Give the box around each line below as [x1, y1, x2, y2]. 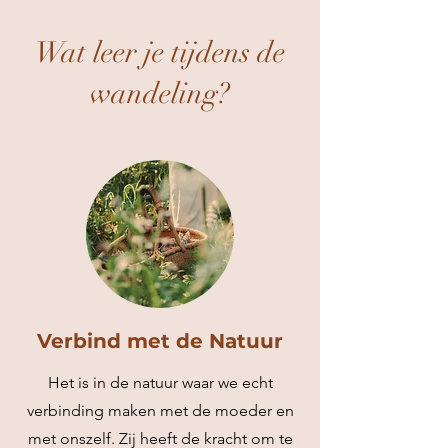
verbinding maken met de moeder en [26, 401, 294, 420]
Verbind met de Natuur [37, 329, 283, 353]
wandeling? [90, 76, 230, 111]
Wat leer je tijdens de [35, 35, 285, 70]
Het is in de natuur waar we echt [47, 373, 273, 392]
